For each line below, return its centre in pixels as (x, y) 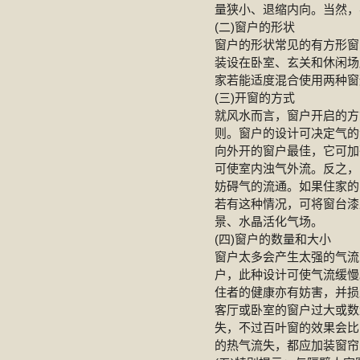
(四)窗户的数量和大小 (273, 239)
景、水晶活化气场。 (269, 221)
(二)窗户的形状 (255, 27)
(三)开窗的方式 (255, 98)
